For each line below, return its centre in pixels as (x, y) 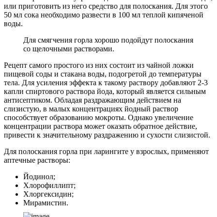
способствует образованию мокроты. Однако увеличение (99, 117)
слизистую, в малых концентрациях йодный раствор (91, 108)
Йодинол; (39, 176)
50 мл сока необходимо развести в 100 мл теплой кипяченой (104, 15)
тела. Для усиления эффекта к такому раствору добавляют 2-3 (106, 82)
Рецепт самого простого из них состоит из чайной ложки (99, 65)
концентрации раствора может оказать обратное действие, (101, 126)
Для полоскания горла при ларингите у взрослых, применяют (106, 151)
